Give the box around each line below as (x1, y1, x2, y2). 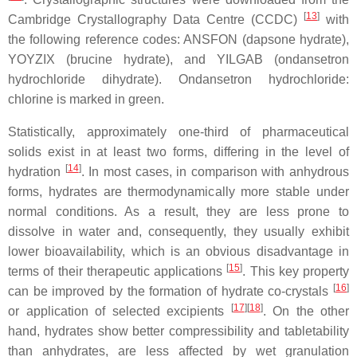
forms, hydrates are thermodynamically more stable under (8, 185, 349, 198)
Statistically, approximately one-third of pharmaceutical (8, 125, 349, 139)
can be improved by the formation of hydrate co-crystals (8, 284, 333, 298)
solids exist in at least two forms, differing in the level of (8, 145, 349, 159)
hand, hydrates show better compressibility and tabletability (8, 324, 349, 338)
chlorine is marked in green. (8, 92, 164, 106)
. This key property (242, 265, 349, 278)
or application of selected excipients (8, 304, 231, 318)
